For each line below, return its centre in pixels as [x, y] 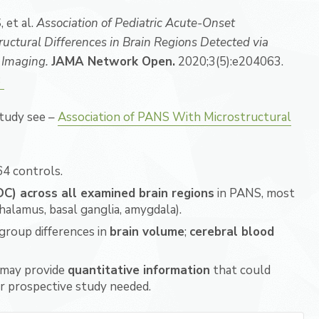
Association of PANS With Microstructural [174, 117]
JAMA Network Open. [113, 62]
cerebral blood [232, 232]
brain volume [147, 232]
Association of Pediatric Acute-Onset [136, 23]
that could [240, 270]
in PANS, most [255, 193]
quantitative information [139, 270]
